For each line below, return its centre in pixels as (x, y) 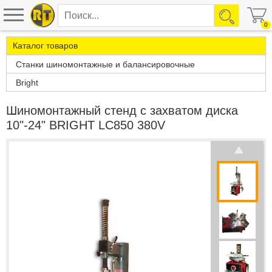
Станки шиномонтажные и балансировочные (105, 65)
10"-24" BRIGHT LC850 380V (86, 125)
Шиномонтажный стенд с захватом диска (122, 110)
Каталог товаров (45, 46)
